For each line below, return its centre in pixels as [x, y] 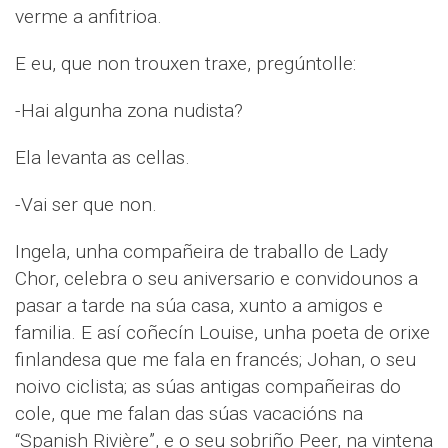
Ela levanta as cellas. [102, 158]
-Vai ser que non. [86, 205]
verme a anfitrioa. [88, 17]
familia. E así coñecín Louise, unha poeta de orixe [222, 333]
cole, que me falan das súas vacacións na [189, 414]
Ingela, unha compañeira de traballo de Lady [201, 252]
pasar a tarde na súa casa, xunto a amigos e [199, 306]
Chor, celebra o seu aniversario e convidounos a [216, 279]
